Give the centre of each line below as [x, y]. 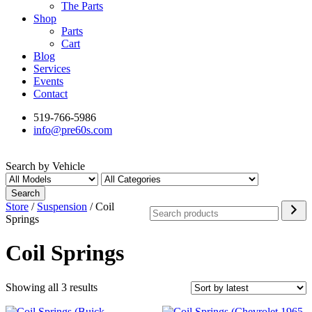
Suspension [62, 206]
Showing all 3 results [52, 287]
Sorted [111, 286]
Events [48, 81]
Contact [50, 93]
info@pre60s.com [73, 130]
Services [52, 68]
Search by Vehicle [45, 166]
